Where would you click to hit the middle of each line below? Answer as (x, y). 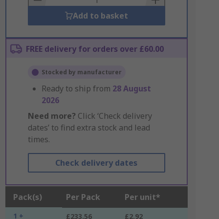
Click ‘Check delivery (114, 116)
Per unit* (142, 197)
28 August (131, 88)
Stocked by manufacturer (81, 72)
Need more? (52, 116)
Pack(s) (27, 197)
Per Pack (83, 197)
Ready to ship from (77, 88)
